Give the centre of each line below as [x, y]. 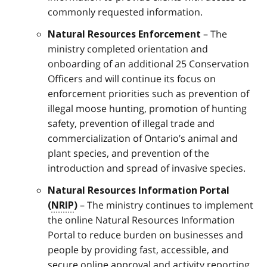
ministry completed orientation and [128, 49]
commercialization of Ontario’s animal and [143, 138]
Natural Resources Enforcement [124, 34]
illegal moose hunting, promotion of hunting [147, 108]
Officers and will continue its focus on [132, 78]
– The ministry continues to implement [165, 205]
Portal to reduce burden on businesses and [145, 235]
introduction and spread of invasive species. [147, 168]
